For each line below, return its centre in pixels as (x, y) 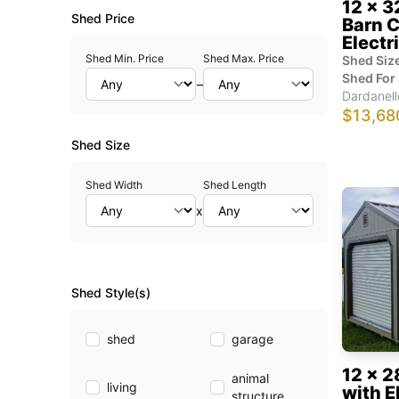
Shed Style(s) (111, 293)
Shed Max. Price (244, 58)
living (122, 387)
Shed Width (114, 185)
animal (250, 378)
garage (252, 339)
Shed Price (103, 18)
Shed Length (235, 185)
